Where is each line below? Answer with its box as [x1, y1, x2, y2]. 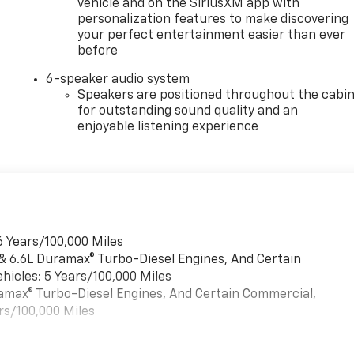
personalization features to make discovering [77, 13, 349, 27]
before [77, 45, 119, 58]
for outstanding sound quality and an [77, 105, 299, 119]
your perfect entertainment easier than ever [77, 29, 346, 43]
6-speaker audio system [46, 73, 190, 87]
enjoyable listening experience [77, 121, 259, 134]
